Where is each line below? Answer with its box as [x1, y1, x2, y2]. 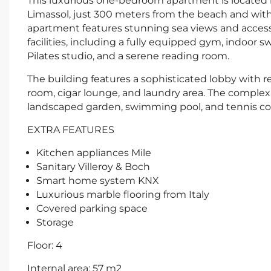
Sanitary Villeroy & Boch [36, 161, 150, 173]
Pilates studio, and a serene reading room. [27, 50, 229, 62]
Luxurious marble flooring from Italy [36, 189, 209, 201]
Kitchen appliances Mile [36, 147, 151, 159]
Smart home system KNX [36, 175, 159, 187]
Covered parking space [36, 203, 148, 215]
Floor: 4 [27, 240, 62, 252]
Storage [36, 217, 74, 229]
